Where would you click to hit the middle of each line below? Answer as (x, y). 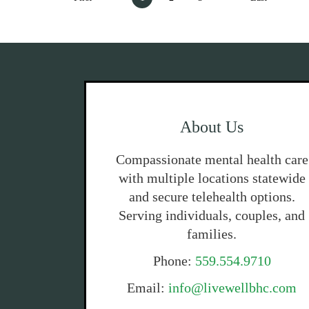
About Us (212, 127)
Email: (148, 288)
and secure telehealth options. (212, 197)
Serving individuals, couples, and (212, 215)
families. (212, 234)
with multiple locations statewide (212, 178)
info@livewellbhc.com (233, 288)
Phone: (174, 261)
